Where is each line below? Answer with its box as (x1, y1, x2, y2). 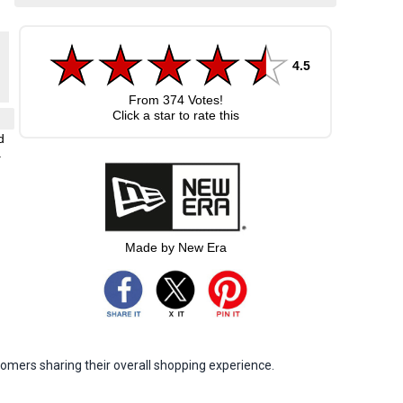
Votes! (184, 93, 223, 107)
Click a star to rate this (112, 108, 239, 122)
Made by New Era (124, 239, 227, 255)
